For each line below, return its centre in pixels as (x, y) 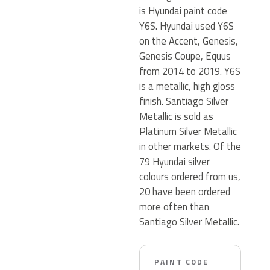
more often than (174, 206)
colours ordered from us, (190, 176)
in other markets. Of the (190, 146)
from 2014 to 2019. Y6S (190, 71)
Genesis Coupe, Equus (185, 56)
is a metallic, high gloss (187, 86)
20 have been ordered (185, 191)
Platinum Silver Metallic (188, 131)
